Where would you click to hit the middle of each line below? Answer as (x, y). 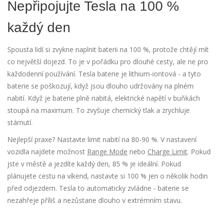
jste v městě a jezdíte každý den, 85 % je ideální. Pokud (94, 164)
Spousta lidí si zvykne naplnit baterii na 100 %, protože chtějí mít (108, 50)
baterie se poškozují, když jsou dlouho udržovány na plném (100, 86)
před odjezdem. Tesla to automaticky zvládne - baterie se (98, 188)
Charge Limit (167, 152)
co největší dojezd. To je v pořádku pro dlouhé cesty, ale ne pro (108, 62)
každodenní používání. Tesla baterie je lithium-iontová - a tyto (104, 74)
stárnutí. (20, 123)
